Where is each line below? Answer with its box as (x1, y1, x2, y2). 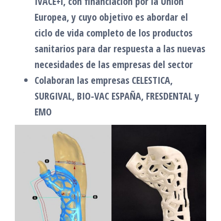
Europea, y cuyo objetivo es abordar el (35, 10, 188, 24)
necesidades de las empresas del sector (35, 57, 193, 71)
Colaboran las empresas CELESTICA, (35, 73, 173, 87)
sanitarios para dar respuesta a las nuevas (35, 41, 205, 55)
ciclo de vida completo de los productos (35, 26, 192, 39)
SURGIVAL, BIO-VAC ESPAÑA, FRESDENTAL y (35, 89, 199, 103)
